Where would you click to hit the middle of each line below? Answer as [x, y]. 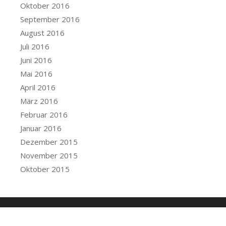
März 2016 [39, 101]
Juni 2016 [36, 60]
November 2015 [49, 155]
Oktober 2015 [45, 169]
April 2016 [38, 87]
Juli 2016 [35, 46]
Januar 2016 [41, 128]
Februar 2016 [44, 115]
